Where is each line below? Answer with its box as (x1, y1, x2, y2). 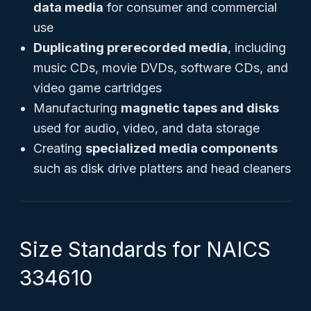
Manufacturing (33, 101, 121, 115)
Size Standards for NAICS (19, 237, 271, 262)
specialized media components (85, 141, 278, 155)
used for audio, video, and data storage (33, 121, 260, 135)
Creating (33, 141, 85, 155)
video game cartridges (33, 81, 162, 95)
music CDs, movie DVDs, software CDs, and (33, 60, 288, 75)
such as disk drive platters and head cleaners (33, 161, 291, 176)
